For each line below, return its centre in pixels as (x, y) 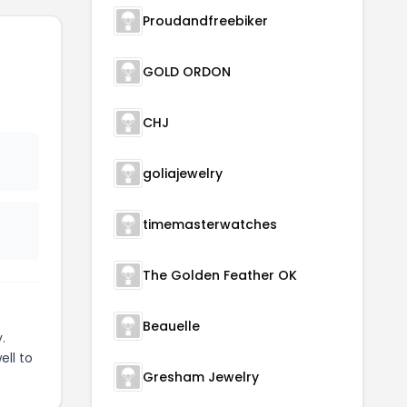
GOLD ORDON (187, 72)
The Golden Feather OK (220, 275)
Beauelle (171, 326)
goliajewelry (183, 174)
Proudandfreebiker (205, 21)
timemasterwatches (210, 224)
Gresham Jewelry (201, 377)
